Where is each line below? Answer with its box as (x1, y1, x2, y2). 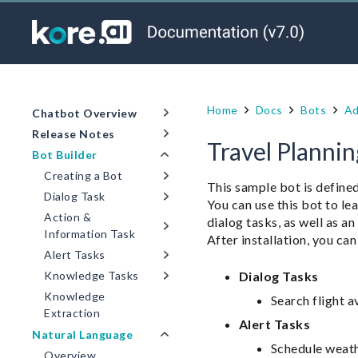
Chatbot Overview (32, 106, 137, 121)
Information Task (44, 227, 135, 241)
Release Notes (32, 127, 115, 141)
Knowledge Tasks (44, 268, 139, 283)
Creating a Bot (44, 169, 122, 183)
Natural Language (32, 327, 133, 341)
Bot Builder (32, 148, 97, 162)
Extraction (44, 306, 100, 320)
